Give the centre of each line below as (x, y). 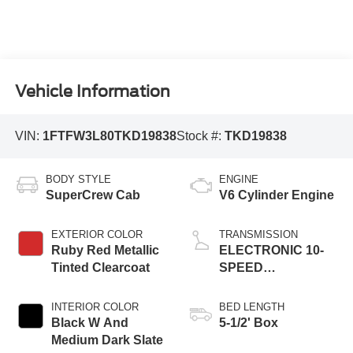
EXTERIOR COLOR (97, 235)
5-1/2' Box (249, 323)
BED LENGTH (252, 307)
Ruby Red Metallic (105, 251)
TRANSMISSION (258, 235)
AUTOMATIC (257, 285)
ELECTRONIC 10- (271, 251)
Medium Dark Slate (107, 340)
